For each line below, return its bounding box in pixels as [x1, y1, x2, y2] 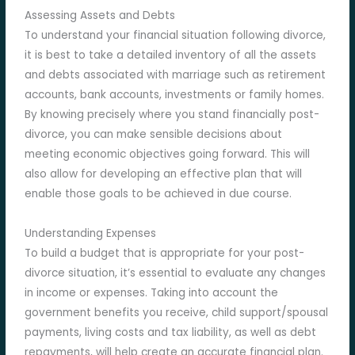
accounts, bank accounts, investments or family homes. [25, 87, 325, 103]
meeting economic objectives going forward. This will [25, 147, 311, 162]
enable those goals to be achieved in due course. [25, 186, 292, 202]
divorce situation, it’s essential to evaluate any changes [25, 265, 326, 281]
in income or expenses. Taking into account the [25, 285, 279, 301]
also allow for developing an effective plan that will [25, 166, 303, 182]
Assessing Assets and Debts [25, 8, 176, 24]
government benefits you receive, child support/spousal [25, 305, 329, 321]
